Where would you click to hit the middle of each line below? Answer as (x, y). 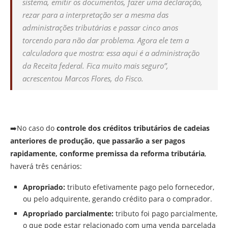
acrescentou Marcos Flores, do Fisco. (83, 78)
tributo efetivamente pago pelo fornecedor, (141, 187)
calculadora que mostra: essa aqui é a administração (111, 53)
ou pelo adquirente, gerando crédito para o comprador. (118, 198)
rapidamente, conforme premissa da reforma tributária (107, 153)
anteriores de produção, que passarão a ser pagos (98, 140)
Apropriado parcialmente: (69, 213)
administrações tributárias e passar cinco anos (100, 27)
